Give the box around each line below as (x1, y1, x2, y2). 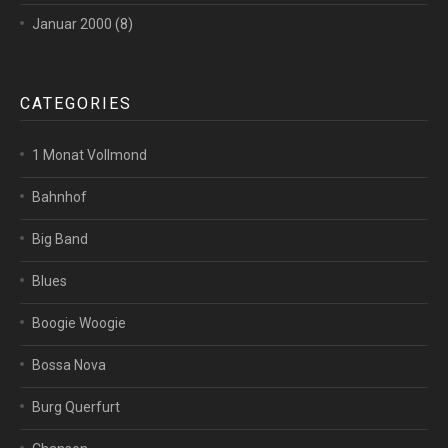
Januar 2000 (32, 16, 112, 32)
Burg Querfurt (32, 399, 120, 415)
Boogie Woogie (32, 315, 126, 331)
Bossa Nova (32, 357, 106, 373)
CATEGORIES (20, 94, 132, 113)
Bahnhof (32, 189, 87, 205)
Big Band (32, 231, 88, 247)
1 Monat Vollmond (32, 147, 147, 163)
